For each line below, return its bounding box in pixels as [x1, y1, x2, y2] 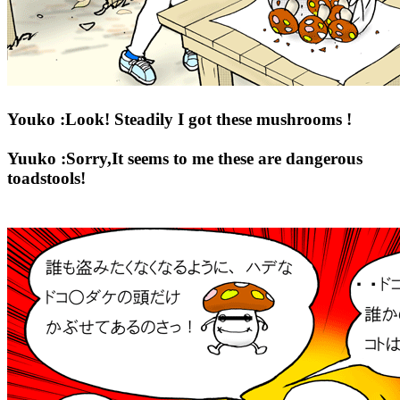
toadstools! [7, 168, 86, 187]
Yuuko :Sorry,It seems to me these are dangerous [7, 148, 362, 168]
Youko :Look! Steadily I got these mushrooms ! [7, 109, 352, 129]
